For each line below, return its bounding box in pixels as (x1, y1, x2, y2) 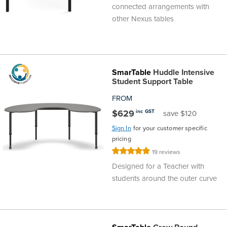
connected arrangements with (111, 1, 209, 13)
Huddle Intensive (150, 66, 214, 78)
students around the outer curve (111, 172, 217, 184)
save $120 (163, 107, 197, 119)
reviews (159, 147, 181, 157)
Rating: (111, 146, 133, 158)
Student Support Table (111, 75, 193, 87)
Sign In (111, 123, 131, 133)
